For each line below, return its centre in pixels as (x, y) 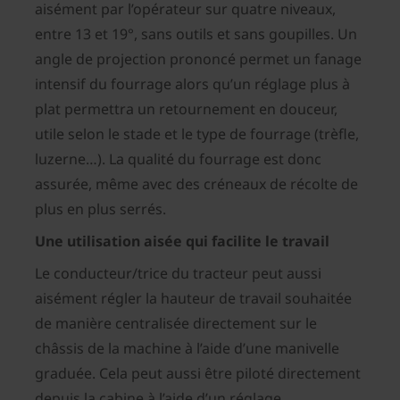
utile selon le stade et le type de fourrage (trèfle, (197, 134)
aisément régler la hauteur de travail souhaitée (193, 299)
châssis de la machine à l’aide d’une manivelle (187, 349)
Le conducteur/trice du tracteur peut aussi (178, 274)
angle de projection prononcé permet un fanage (198, 59)
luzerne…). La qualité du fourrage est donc (178, 159)
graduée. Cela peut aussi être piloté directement (198, 374)
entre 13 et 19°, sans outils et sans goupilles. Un (196, 34)
